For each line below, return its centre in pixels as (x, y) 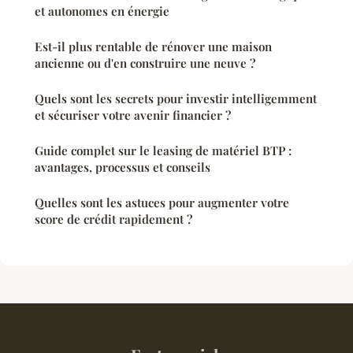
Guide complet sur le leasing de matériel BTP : (163, 150)
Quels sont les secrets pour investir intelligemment (176, 98)
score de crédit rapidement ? (113, 219)
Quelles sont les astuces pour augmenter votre (162, 202)
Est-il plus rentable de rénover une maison (153, 46)
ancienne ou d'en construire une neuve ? (145, 63)
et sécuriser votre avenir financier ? (133, 115)
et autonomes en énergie (102, 11)
